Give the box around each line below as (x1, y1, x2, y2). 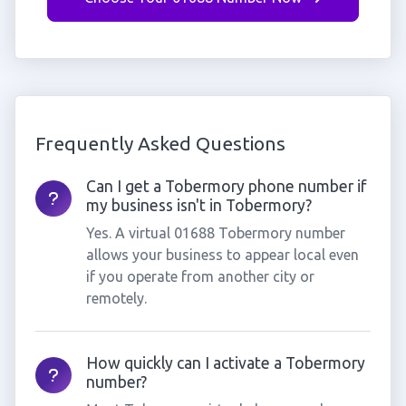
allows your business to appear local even (85, 246, 359, 263)
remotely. (85, 290, 147, 306)
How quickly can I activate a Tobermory (85, 354, 365, 372)
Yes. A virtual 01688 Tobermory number (85, 225, 345, 241)
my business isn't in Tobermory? (85, 197, 312, 214)
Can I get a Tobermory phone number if (85, 178, 366, 195)
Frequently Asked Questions (34, 132, 285, 154)
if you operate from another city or (85, 268, 314, 285)
